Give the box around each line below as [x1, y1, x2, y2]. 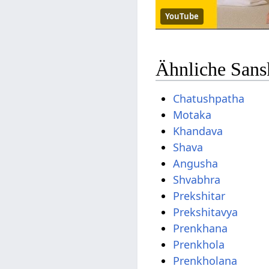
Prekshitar [173, 188, 226, 203]
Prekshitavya [173, 204, 238, 219]
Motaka [173, 107, 212, 122]
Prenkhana [173, 220, 228, 235]
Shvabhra [173, 172, 221, 187]
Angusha [173, 156, 219, 171]
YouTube [165, 11, 199, 22]
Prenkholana [173, 253, 238, 268]
